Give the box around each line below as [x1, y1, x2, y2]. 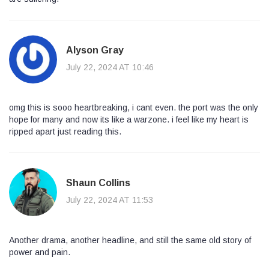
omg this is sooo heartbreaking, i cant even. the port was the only [9, 102, 258, 112]
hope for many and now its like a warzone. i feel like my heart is [9, 114, 249, 124]
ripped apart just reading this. [9, 126, 121, 136]
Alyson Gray [66, 45, 124, 56]
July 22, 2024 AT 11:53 [66, 195, 153, 205]
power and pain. [9, 247, 70, 257]
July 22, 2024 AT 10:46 [66, 62, 154, 73]
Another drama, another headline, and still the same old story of [9, 235, 251, 245]
